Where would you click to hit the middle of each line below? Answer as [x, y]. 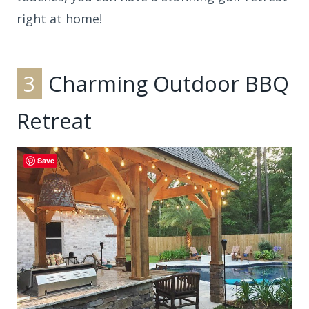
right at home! [59, 19]
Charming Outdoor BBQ [166, 83]
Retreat [54, 120]
